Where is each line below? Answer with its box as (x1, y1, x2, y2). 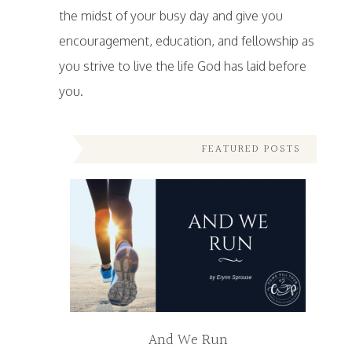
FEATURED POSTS (202, 141, 302, 159)
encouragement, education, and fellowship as (58, 33, 314, 49)
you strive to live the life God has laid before (58, 58, 306, 75)
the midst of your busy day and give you (58, 8, 283, 24)
